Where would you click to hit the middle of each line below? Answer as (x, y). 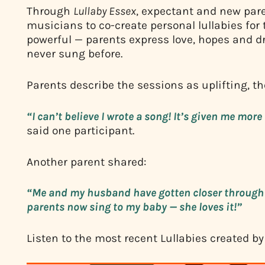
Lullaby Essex (105, 11)
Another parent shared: (86, 161)
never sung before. (75, 54)
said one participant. (80, 130)
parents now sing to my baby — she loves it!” (135, 207)
